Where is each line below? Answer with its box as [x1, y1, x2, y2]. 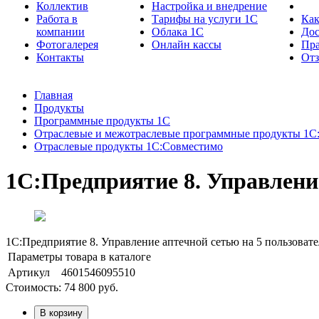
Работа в [36, 13, 78, 25]
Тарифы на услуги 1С [152, 13, 258, 25]
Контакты [36, 51, 84, 63]
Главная [34, 89, 73, 101]
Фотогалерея [36, 38, 98, 51]
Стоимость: [6, 281, 64, 293]
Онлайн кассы [152, 38, 221, 51]
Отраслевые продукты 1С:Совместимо [34, 140, 223, 152]
